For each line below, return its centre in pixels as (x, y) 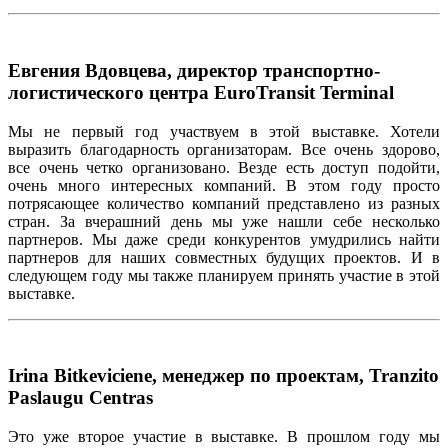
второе (100, 437)
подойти (407, 167)
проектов (366, 257)
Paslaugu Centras (80, 398)
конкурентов (257, 239)
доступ (346, 167)
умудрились (350, 239)
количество (145, 203)
